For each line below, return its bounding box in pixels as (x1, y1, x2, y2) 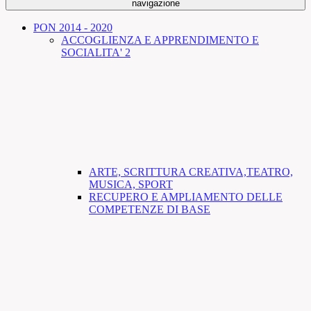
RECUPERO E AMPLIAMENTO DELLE (89, 190, 283, 203)
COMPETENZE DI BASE (89, 203, 210, 215)
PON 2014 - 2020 (33, 21, 112, 33)
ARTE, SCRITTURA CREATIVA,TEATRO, (89, 165, 293, 178)
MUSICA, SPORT (89, 178, 173, 190)
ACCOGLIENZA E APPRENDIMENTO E (61, 33, 259, 46)
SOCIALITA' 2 (61, 46, 131, 58)
